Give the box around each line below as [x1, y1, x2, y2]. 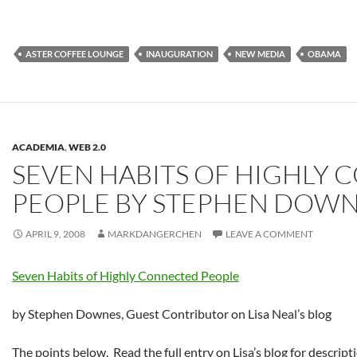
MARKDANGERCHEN [108, 228, 202, 240]
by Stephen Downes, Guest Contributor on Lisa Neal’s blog [12, 306, 331, 321]
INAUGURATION [146, 49, 213, 59]
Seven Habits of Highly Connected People [12, 268, 239, 283]
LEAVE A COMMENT [226, 228, 313, 240]
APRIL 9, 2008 [25, 228, 85, 240]
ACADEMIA [12, 141, 65, 153]
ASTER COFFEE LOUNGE [25, 49, 124, 59]
